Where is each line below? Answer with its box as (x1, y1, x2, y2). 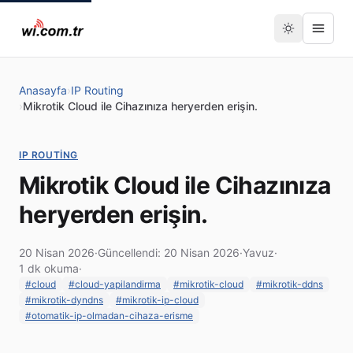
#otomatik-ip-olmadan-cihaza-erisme (25, 310, 193, 321)
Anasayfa (19, 84, 67, 97)
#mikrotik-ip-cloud (116, 294, 199, 306)
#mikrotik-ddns (256, 278, 323, 290)
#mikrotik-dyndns (25, 294, 103, 306)
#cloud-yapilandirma (69, 278, 161, 290)
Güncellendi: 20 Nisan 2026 (98, 246, 240, 259)
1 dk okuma (19, 262, 79, 275)
